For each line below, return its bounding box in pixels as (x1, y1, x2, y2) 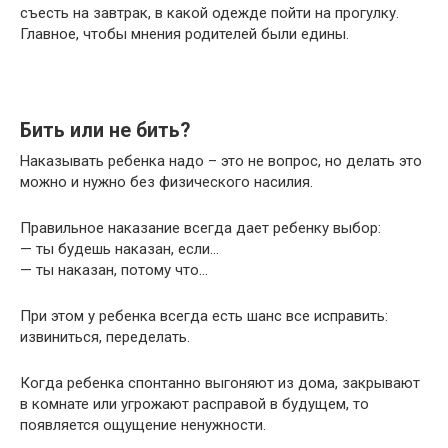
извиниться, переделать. (20, 327, 190, 346)
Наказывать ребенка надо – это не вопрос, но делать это (20, 151, 422, 170)
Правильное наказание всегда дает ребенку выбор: (20, 218, 385, 237)
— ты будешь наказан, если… (20, 239, 219, 258)
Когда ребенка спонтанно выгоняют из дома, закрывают (20, 373, 420, 392)
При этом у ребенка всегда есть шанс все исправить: (20, 306, 388, 325)
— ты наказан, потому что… (20, 260, 208, 279)
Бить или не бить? (20, 118, 190, 142)
